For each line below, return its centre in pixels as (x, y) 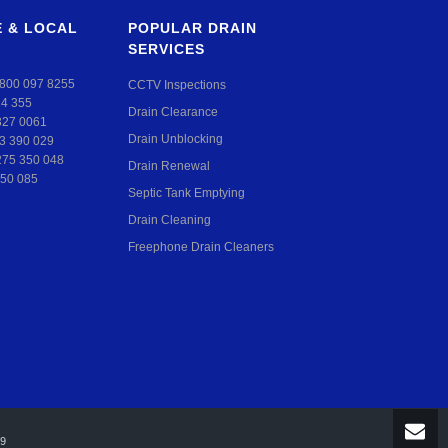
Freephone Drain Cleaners (201, 247)
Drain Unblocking (175, 139)
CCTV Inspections (177, 85)
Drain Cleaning (169, 220)
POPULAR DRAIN (192, 28)
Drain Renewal (169, 166)
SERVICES (166, 49)
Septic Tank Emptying (186, 193)
